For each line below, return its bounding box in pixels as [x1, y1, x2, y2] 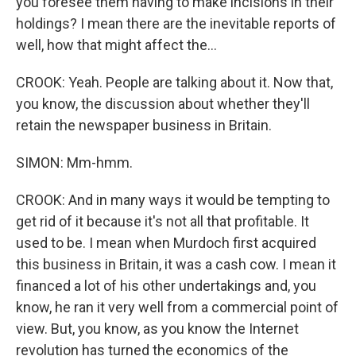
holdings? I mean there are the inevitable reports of [16, 15, 336, 32]
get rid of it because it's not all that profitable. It [16, 213, 309, 230]
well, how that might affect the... [16, 37, 217, 53]
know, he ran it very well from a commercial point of [16, 299, 339, 315]
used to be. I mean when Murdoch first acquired [16, 234, 316, 251]
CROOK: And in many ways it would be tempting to [16, 192, 330, 208]
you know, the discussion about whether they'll [16, 95, 310, 112]
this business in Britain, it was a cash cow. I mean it [16, 256, 336, 273]
